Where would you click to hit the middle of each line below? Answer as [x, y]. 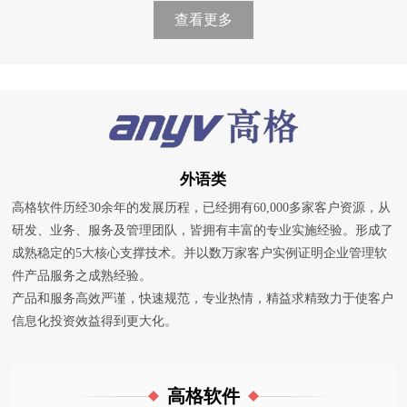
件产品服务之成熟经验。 [82, 275]
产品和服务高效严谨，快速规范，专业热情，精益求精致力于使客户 [203, 298]
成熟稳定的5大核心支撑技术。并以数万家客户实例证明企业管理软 [200, 253]
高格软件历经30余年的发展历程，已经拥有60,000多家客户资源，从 [202, 207]
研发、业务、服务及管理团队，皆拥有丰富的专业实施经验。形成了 [203, 230]
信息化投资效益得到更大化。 [95, 321]
